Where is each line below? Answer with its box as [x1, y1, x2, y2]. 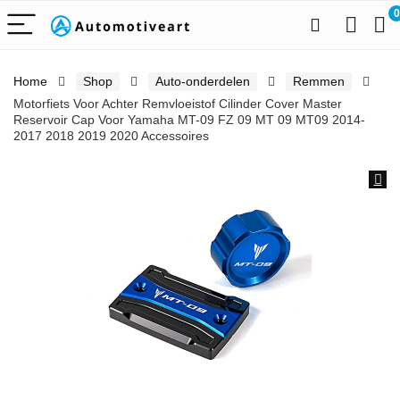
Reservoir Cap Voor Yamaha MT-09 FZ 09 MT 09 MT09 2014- [13, 112, 365, 127]
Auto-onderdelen [155, 74, 250, 88]
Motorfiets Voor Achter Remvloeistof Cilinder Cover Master [13, 96, 342, 111]
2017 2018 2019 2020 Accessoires [13, 129, 209, 143]
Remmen [293, 74, 345, 88]
